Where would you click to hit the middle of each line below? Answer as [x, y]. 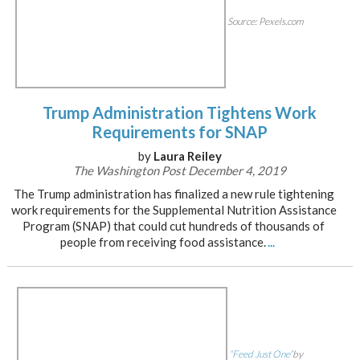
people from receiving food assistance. [164, 242]
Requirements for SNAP [180, 132]
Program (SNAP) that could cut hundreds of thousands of [174, 226]
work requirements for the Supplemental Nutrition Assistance [174, 210]
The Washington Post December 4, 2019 [180, 170]
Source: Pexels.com [265, 22]
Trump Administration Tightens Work [180, 112]
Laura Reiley [187, 156]
